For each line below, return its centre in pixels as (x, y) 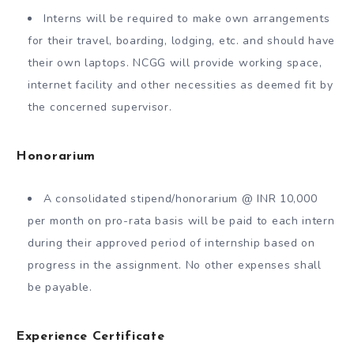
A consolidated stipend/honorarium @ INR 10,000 (181, 198)
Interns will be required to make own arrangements (187, 18)
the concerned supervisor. (100, 107)
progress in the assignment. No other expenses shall (175, 265)
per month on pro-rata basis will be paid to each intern (181, 220)
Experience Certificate (90, 336)
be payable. (60, 287)
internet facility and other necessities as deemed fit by (181, 85)
